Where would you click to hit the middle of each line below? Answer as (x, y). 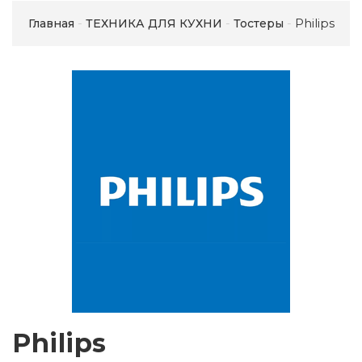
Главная (51, 24)
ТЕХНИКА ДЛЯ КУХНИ (154, 24)
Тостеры (258, 24)
